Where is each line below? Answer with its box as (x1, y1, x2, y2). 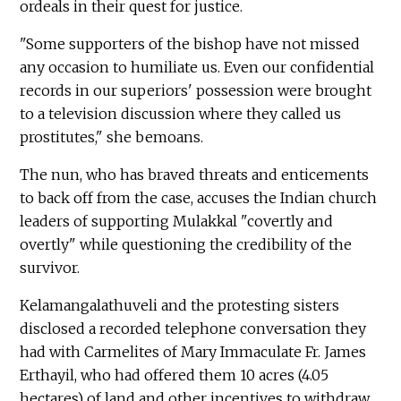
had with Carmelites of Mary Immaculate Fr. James (20, 342, 367, 361)
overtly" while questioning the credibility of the (20, 235, 353, 253)
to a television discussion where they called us (20, 104, 342, 123)
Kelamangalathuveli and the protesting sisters (20, 295, 340, 314)
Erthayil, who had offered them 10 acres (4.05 (20, 365, 329, 384)
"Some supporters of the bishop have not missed (20, 34, 361, 53)
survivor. (20, 258, 81, 277)
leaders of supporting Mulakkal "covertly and (20, 211, 334, 230)
